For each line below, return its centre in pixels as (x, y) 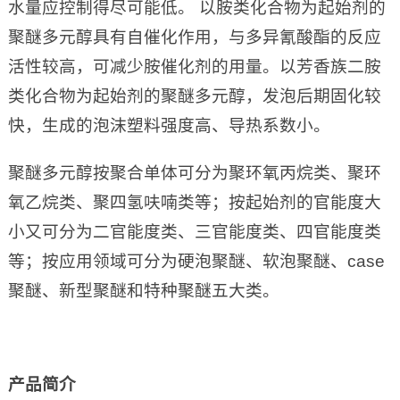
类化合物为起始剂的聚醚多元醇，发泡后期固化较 (194, 96)
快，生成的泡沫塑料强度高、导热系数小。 (169, 126)
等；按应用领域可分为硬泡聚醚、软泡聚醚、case (196, 262)
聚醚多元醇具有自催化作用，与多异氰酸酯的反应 (194, 37)
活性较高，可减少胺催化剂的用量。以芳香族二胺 (194, 67)
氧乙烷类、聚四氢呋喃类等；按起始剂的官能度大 (194, 203)
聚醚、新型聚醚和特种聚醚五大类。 (143, 291)
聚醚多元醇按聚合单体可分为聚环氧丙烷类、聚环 (194, 173)
